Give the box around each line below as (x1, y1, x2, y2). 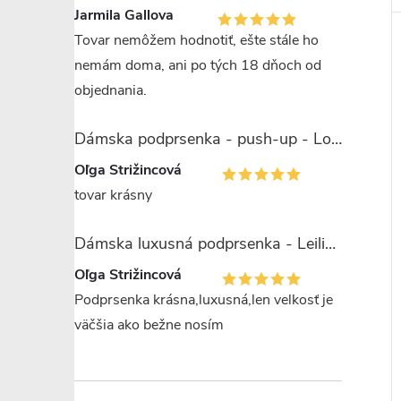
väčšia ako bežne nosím (74, 315, 224, 335)
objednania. (74, 81, 147, 100)
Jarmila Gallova (74, 5, 174, 25)
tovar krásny (74, 185, 152, 205)
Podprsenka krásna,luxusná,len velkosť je (74, 290, 333, 310)
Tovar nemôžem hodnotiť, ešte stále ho (74, 30, 319, 50)
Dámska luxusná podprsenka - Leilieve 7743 (325, 233, 336, 254)
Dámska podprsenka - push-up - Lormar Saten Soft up (331, 128, 342, 149)
